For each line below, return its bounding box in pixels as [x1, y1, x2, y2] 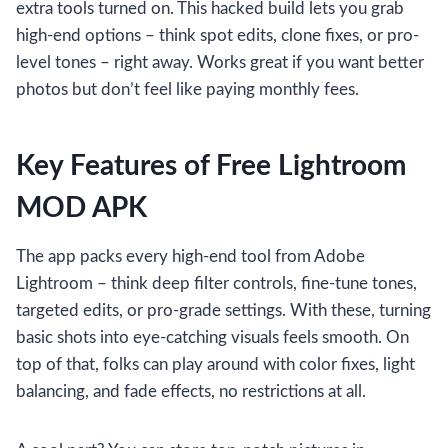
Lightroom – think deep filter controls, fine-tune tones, [16, 275, 417, 293]
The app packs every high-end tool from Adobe [16, 248, 365, 266]
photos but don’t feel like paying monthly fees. [16, 81, 359, 99]
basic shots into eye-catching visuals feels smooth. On [16, 329, 409, 347]
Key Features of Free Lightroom [16, 152, 406, 181]
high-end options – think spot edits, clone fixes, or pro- [16, 27, 419, 45]
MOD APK [16, 194, 147, 223]
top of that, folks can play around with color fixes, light [16, 356, 415, 374]
